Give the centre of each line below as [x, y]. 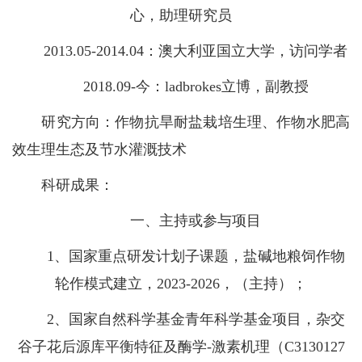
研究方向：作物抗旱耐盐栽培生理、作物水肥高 [181, 122]
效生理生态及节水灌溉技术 [99, 150]
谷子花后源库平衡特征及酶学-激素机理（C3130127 [181, 347]
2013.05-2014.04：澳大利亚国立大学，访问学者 [181, 51]
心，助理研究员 [181, 16]
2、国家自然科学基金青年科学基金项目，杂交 [181, 320]
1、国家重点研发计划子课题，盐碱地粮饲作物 [181, 257]
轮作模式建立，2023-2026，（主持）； [181, 284]
